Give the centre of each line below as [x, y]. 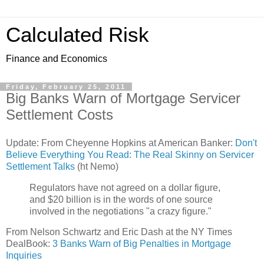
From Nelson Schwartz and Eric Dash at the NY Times [119, 232]
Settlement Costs [60, 115]
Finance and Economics [57, 59]
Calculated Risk [77, 35]
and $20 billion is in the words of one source [121, 199]
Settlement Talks [40, 166]
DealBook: [29, 244]
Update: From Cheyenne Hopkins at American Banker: [121, 143]
